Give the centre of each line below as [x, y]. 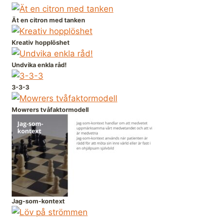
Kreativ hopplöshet [41, 43]
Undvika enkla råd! [39, 65]
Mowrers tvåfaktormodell [50, 110]
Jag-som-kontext [38, 201]
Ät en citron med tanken [48, 20]
